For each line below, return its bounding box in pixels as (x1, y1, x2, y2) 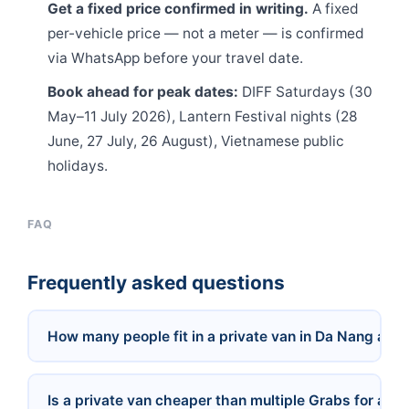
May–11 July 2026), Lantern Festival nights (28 (47, 108, 359, 126)
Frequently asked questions (27, 271, 285, 295)
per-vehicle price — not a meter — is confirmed (47, 24, 365, 42)
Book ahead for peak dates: (47, 83, 239, 101)
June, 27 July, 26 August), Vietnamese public (47, 132, 345, 151)
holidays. (47, 157, 109, 175)
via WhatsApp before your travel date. (47, 48, 304, 67)
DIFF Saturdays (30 (238, 83, 373, 101)
